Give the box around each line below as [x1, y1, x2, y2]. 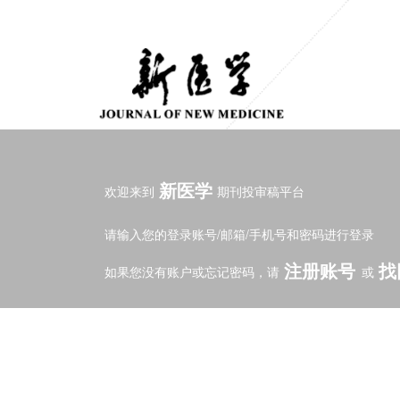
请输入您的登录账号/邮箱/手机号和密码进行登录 [104, 225, 374, 243]
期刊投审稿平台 [213, 182, 304, 200]
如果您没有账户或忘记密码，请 [104, 262, 283, 280]
